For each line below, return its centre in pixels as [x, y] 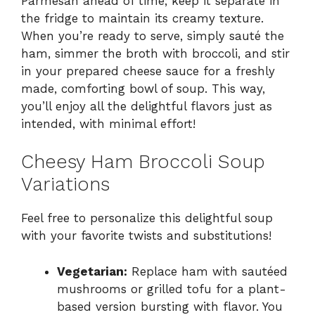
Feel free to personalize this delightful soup [147, 218]
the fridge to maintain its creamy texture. [142, 18]
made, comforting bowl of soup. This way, [143, 88]
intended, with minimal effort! [108, 123]
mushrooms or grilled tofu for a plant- [172, 289]
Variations [65, 185]
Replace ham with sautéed [207, 271]
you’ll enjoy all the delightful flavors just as [147, 106]
